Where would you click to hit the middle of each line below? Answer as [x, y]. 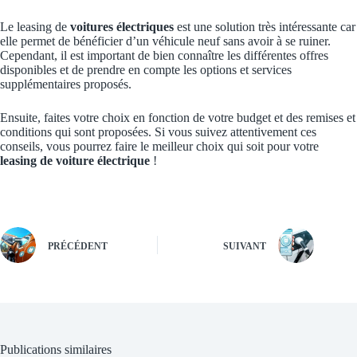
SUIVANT [245, 246]
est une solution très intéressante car [265, 27]
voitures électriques [122, 27]
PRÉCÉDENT [78, 246]
